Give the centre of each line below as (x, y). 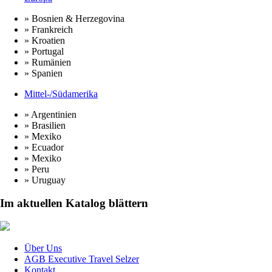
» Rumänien (48, 62)
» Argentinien (50, 114)
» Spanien (43, 73)
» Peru (37, 169)
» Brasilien (45, 125)
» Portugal (44, 51)
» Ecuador (44, 147)
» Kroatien (45, 40)
